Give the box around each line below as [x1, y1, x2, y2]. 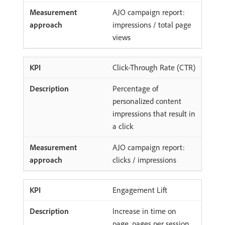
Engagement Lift [113, 185, 167, 195]
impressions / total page [113, 20, 191, 30]
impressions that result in [113, 108, 195, 119]
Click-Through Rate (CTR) [113, 62, 195, 72]
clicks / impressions [113, 155, 176, 165]
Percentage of [113, 83, 158, 93]
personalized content [113, 96, 181, 106]
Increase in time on [113, 206, 176, 216]
